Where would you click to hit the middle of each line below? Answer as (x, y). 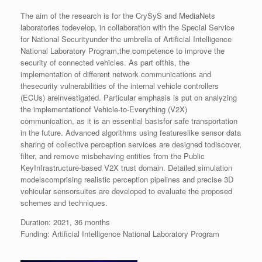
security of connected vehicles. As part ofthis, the (105, 63)
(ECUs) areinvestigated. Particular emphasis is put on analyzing (129, 98)
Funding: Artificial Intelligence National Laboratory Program (120, 234)
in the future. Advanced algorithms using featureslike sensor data (131, 133)
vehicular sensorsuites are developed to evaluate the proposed (126, 191)
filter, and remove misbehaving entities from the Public (113, 156)
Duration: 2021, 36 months (65, 222)
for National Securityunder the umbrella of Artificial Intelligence (126, 39)
